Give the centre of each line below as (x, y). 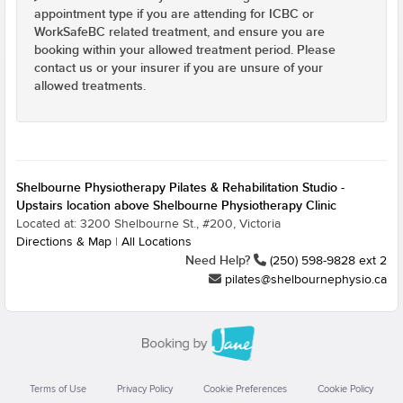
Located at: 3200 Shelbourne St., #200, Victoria (148, 224)
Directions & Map (64, 242)
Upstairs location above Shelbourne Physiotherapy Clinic (176, 206)
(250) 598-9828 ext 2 (328, 261)
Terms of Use (58, 389)
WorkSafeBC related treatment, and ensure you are (179, 32)
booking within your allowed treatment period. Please (185, 50)
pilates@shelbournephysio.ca (306, 280)
